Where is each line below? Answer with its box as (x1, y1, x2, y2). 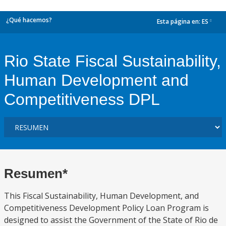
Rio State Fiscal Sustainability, (4, 52, 221, 70)
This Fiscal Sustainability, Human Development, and (4, 190, 199, 201)
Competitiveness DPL (4, 90, 160, 108)
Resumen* (4, 166, 68, 181)
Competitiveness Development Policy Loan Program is (4, 202, 209, 213)
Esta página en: (157, 17, 202, 26)
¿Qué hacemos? (6, 16, 52, 24)
